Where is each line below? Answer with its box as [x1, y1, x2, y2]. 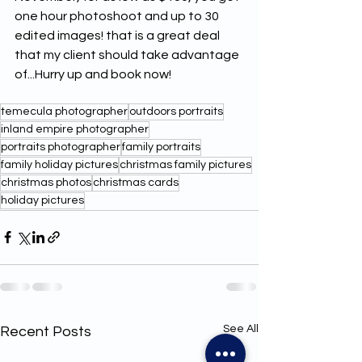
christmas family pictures [120, 158, 251, 170]
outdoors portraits [129, 105, 223, 117]
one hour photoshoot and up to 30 [15, 9, 221, 23]
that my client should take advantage [15, 48, 242, 61]
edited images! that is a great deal [15, 28, 222, 42]
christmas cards [93, 176, 179, 188]
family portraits [122, 141, 200, 153]
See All [223, 322, 259, 335]
